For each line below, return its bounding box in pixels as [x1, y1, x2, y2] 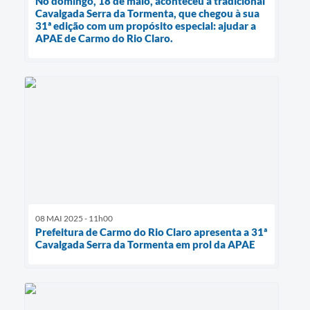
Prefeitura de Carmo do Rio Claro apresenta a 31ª [35, 225, 267, 238]
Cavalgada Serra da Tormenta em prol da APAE [35, 237, 255, 250]
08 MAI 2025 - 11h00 [35, 212, 113, 224]
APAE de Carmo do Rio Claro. [35, 31, 173, 44]
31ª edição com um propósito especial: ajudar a [35, 19, 256, 32]
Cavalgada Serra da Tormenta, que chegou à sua [35, 6, 259, 19]
